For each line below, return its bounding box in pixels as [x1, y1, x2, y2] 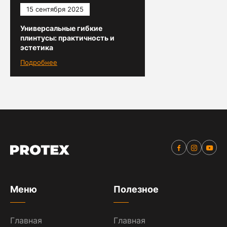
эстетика [20, 43, 53, 52]
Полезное [113, 184, 159, 195]
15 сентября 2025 [26, 5, 84, 13]
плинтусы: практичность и [20, 33, 115, 42]
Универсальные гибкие [20, 24, 102, 32]
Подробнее [20, 58, 57, 66]
